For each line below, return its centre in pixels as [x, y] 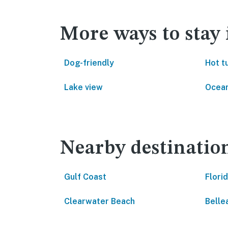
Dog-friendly [89, 63]
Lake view [83, 87]
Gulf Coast [85, 177]
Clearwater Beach [99, 201]
